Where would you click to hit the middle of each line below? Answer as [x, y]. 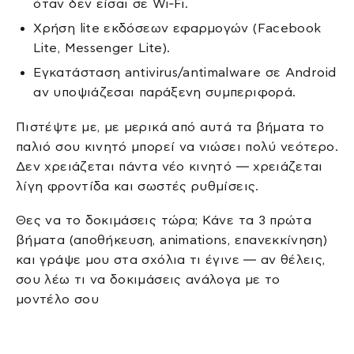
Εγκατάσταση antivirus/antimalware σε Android [185, 73]
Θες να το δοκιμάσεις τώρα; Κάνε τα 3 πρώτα [164, 220]
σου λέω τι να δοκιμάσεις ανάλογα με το [148, 280]
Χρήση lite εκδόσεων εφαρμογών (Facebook [177, 28]
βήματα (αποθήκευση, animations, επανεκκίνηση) [172, 240]
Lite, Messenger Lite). [102, 48]
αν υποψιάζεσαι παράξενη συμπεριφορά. [165, 92]
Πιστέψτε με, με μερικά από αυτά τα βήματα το [170, 126]
